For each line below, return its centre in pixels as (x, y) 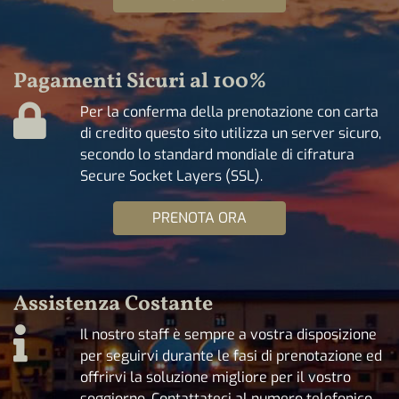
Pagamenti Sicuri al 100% (140, 81)
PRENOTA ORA (199, 217)
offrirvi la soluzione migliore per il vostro (215, 377)
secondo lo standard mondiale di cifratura (217, 154)
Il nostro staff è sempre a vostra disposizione (228, 334)
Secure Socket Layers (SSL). (171, 175)
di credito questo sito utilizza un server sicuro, (230, 133)
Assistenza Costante (113, 304)
